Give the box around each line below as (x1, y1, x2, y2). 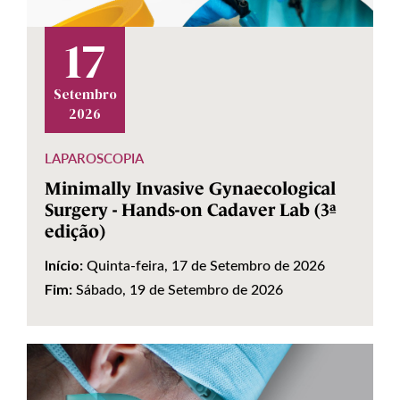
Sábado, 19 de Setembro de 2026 (76, 279, 283, 299)
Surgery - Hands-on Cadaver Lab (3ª (45, 200, 337, 221)
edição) (45, 221, 105, 242)
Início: (45, 256, 83, 274)
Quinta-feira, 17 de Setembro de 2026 (87, 255, 325, 275)
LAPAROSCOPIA (45, 148, 144, 168)
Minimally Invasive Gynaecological (45, 179, 336, 199)
